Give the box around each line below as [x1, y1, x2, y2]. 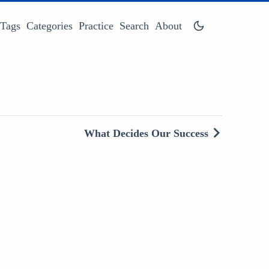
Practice [79, 19, 114, 32]
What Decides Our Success [84, 127, 209, 139]
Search [119, 19, 150, 32]
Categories [26, 19, 73, 32]
